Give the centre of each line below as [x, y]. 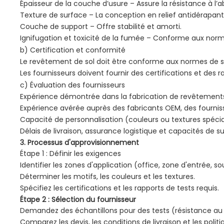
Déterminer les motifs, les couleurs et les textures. [108, 177]
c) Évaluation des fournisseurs [73, 85]
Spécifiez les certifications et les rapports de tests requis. [120, 188]
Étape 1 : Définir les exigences [71, 154]
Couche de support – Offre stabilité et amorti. [101, 27]
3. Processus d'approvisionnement [80, 143]
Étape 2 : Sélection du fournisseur [78, 200]
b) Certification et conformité [73, 50]
